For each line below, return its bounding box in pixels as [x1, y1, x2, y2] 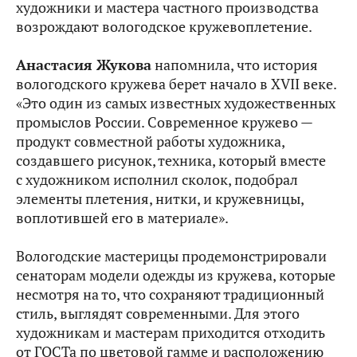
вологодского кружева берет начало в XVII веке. [16, 75, 336, 93]
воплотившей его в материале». [16, 209, 229, 227]
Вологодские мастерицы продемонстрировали [16, 247, 327, 265]
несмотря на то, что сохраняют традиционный [16, 285, 324, 304]
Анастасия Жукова [16, 56, 151, 74]
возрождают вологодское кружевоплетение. [16, 18, 315, 36]
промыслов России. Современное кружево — [16, 113, 312, 131]
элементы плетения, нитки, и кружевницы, [16, 190, 304, 208]
